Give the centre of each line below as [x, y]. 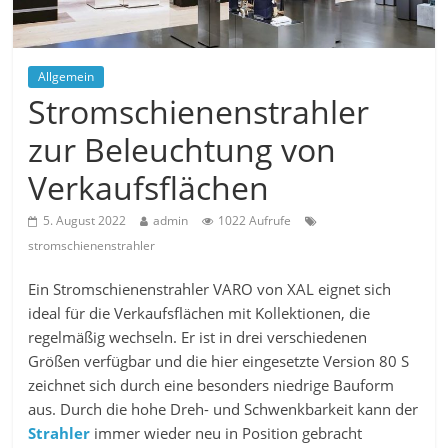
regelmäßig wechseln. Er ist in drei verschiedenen [198, 337]
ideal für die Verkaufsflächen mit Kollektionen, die [199, 313]
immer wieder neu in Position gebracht [226, 433]
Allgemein [66, 77]
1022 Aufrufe [255, 221]
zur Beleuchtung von [182, 150]
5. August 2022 [85, 221]
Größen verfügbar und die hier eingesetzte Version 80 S [219, 361]
